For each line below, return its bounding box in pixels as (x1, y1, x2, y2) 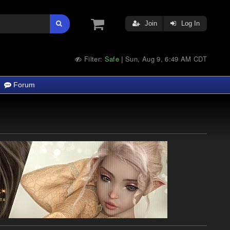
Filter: (82, 54, 105, 64)
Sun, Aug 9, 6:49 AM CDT (125, 54, 207, 64)
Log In (179, 20, 200, 27)
